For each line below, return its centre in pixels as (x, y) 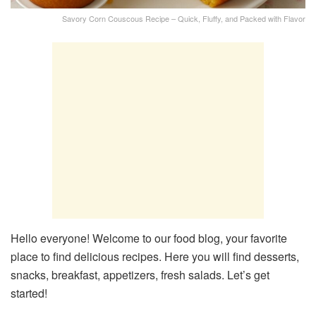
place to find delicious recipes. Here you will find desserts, (155, 256)
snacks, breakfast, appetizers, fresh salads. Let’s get (140, 274)
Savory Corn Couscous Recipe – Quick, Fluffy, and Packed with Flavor (184, 18)
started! (29, 293)
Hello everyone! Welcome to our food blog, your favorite (149, 238)
